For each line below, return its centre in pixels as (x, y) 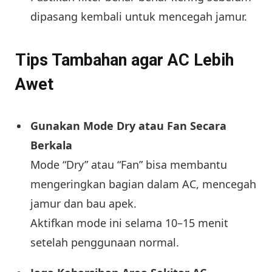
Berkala (51, 145)
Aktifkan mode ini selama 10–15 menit (129, 223)
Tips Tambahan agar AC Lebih (124, 60)
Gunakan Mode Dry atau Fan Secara (128, 126)
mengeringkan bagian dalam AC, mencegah (143, 184)
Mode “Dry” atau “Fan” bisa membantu (129, 165)
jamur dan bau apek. (83, 204)
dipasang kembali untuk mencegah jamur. (139, 16)
